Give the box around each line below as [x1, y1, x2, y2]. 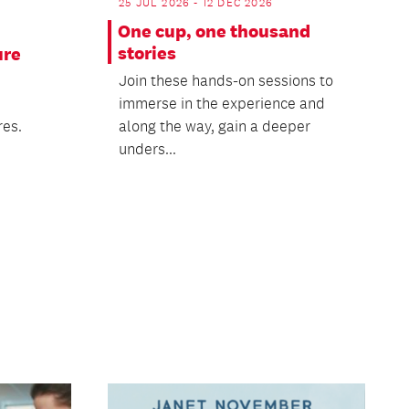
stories [117, 42, 176, 65]
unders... [118, 140, 176, 159]
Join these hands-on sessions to [118, 71, 333, 90]
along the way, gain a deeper [118, 117, 310, 136]
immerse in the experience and [118, 94, 325, 113]
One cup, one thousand [117, 20, 310, 43]
